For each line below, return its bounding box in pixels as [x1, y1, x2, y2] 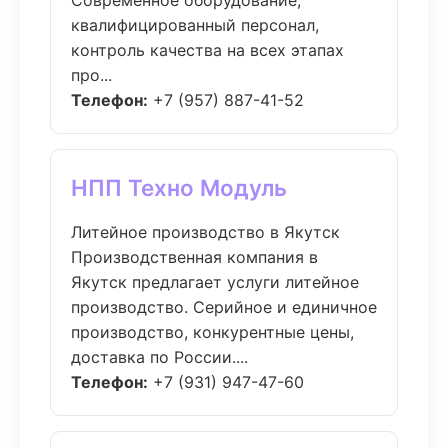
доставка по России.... [71, 347, 248, 367]
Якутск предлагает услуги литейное [71, 272, 359, 292]
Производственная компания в [71, 247, 318, 267]
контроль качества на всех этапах [71, 40, 344, 60]
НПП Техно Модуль [71, 174, 287, 201]
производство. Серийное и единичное [71, 297, 377, 317]
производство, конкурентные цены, [71, 322, 354, 342]
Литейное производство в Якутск [71, 222, 340, 242]
